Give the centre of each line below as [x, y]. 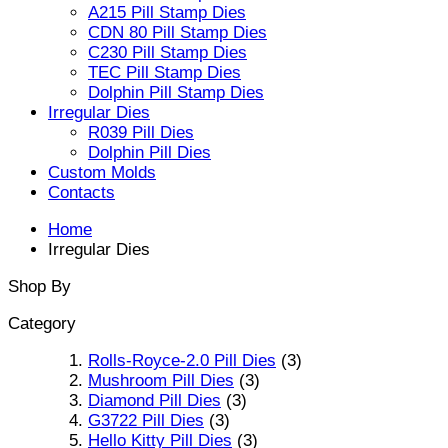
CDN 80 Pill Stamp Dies [177, 32]
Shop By [39, 286]
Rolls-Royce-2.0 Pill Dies [182, 360]
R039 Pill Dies [141, 132]
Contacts [81, 192]
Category [42, 323]
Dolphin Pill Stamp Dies [176, 92]
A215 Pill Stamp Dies [167, 12]
